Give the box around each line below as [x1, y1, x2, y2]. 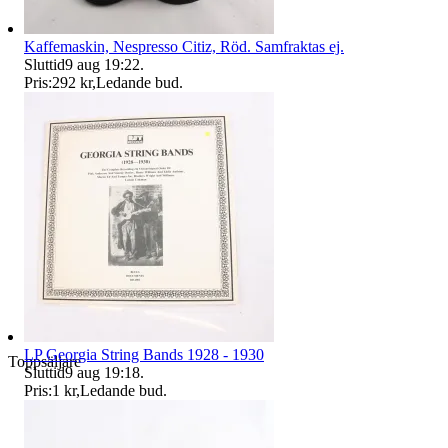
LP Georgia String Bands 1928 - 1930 [24, 345, 264, 363]
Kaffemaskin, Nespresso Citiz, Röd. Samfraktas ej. [24, 37, 344, 55]
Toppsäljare [8, 353, 81, 371]
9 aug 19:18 [65, 363, 140, 381]
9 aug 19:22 [65, 55, 140, 73]
